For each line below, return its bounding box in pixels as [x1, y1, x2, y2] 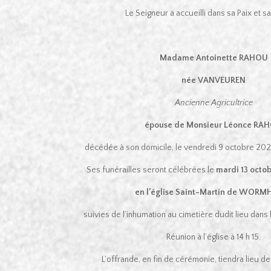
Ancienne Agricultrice [174, 97, 253, 108]
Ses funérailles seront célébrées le [87, 165, 217, 175]
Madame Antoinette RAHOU [159, 53, 268, 63]
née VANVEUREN [181, 75, 246, 85]
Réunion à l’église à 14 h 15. [166, 232, 261, 242]
